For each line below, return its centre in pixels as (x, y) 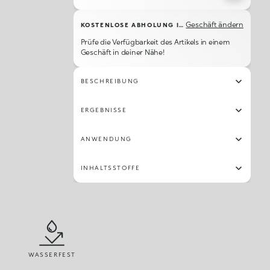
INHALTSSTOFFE (110, 168)
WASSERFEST (52, 254)
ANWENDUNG (106, 139)
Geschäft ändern (215, 24)
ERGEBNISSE (104, 110)
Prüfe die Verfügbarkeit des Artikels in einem (155, 42)
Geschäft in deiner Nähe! (122, 52)
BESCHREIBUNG (110, 81)
